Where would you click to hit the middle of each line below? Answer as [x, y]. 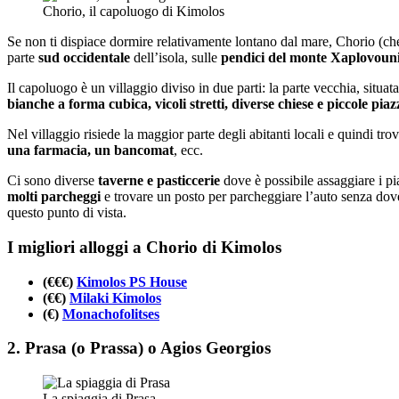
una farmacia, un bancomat [90, 151]
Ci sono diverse [53, 181]
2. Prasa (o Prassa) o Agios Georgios [139, 348]
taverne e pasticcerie [159, 181]
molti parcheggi [54, 197]
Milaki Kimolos [115, 297]
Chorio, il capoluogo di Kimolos [134, 12]
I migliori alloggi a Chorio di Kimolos [144, 247]
